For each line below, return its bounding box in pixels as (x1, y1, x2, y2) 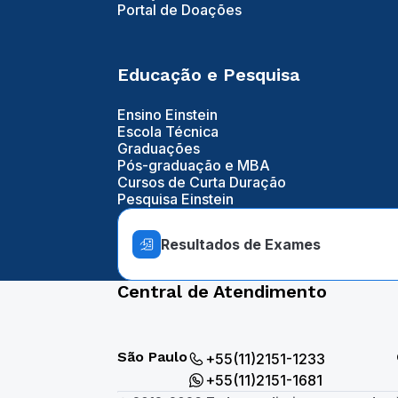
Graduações (117, 139, 200, 157)
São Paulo (117, 348, 187, 365)
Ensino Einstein (117, 106, 218, 123)
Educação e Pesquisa (117, 64, 300, 85)
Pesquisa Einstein (117, 190, 234, 208)
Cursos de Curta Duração (117, 173, 286, 191)
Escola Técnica (117, 123, 219, 140)
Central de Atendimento (117, 281, 327, 302)
